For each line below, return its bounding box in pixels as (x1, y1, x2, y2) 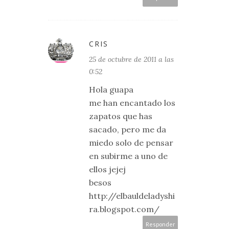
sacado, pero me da (89, 124, 166, 134)
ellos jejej (89, 164, 126, 174)
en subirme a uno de (89, 151, 168, 161)
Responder (145, 221, 175, 227)
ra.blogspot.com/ (89, 204, 159, 214)
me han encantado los (89, 98, 175, 108)
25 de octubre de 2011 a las (89, 55, 174, 64)
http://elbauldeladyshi (89, 191, 175, 201)
